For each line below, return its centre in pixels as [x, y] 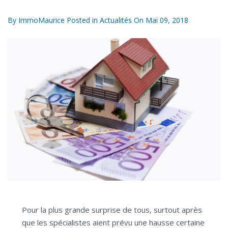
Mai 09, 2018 [167, 20]
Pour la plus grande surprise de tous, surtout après [112, 210]
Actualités [116, 20]
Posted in [82, 20]
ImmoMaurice [41, 20]
